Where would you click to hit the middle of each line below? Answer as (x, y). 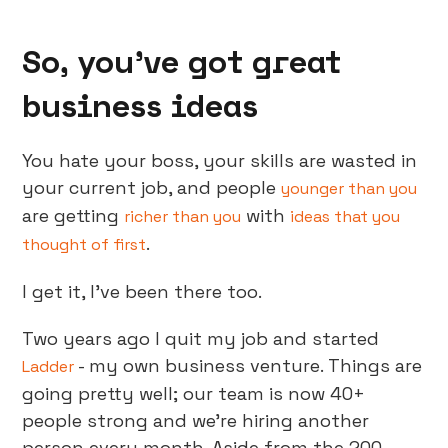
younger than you (349, 188)
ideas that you (345, 216)
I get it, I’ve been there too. (142, 291)
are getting (73, 215)
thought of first (84, 244)
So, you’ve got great (182, 61)
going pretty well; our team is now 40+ (194, 393)
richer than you (183, 216)
